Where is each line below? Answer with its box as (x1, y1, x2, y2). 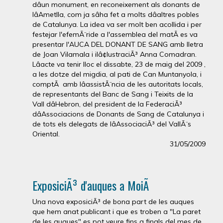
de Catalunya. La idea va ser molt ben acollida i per (32, 19, 202, 29)
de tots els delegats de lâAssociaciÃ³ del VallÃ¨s (32, 119, 191, 128)
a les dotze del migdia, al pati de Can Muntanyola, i (32, 69, 202, 79)
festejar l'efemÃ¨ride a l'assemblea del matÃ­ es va (32, 29, 198, 39)
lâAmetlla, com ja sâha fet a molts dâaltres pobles (32, 9, 199, 19)
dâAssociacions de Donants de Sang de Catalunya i (32, 109, 204, 118)
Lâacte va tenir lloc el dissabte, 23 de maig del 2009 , (32, 59, 206, 69)
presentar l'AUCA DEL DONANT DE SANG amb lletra (32, 39, 203, 49)
